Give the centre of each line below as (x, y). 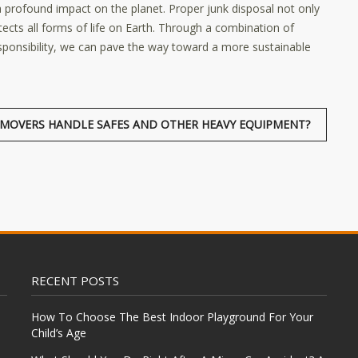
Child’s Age (59, 333)
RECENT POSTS (75, 280)
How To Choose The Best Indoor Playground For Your (172, 317)
